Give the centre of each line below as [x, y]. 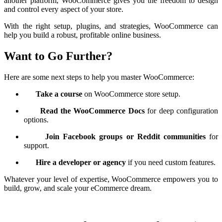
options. [36, 120]
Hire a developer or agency [81, 163]
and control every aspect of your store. [64, 9]
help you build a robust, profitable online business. [83, 35]
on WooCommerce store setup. [131, 94]
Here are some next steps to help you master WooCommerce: [99, 77]
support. [36, 146]
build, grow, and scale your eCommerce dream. [78, 188]
